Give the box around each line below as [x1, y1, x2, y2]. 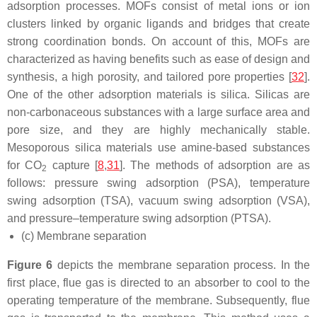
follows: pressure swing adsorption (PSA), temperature [7, 176, 310, 189]
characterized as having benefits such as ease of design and [7, 52, 310, 65]
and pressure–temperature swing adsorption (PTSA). [7, 212, 271, 224]
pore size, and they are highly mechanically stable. [7, 123, 310, 136]
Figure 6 [7, 258, 53, 271]
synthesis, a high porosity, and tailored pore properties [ [7, 70, 292, 83]
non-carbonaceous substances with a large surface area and [7, 105, 310, 118]
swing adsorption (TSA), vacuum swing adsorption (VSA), [7, 194, 310, 207]
